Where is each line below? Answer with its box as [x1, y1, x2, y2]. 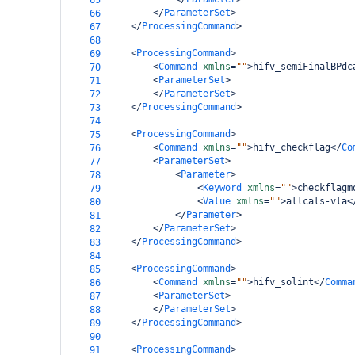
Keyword [203, 182, 242, 193]
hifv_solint [253, 277, 314, 288]
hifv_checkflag [253, 142, 330, 153]
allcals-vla [286, 196, 347, 207]
